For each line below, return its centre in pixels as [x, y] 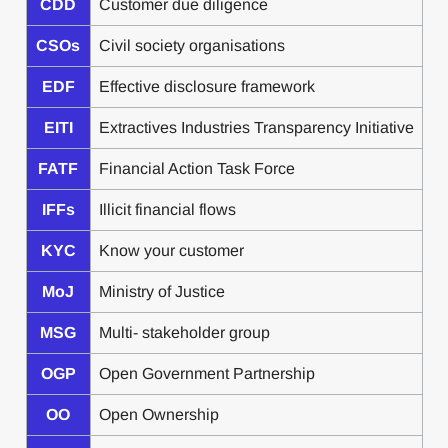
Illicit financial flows [167, 209]
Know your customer [171, 250]
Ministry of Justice [161, 291]
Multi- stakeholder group [184, 332]
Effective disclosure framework [206, 86]
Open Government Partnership [206, 373]
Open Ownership [158, 414]
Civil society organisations [191, 45]
